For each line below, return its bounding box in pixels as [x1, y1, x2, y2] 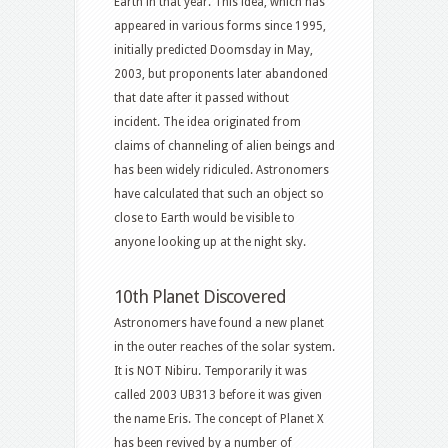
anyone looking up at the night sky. [114, 235, 306, 250]
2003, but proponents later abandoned [114, 67, 328, 82]
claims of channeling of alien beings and [114, 139, 335, 154]
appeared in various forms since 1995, [114, 19, 326, 34]
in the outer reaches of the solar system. [114, 340, 335, 355]
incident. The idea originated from [114, 115, 301, 130]
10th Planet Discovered [114, 286, 286, 308]
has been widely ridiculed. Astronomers [114, 163, 329, 178]
